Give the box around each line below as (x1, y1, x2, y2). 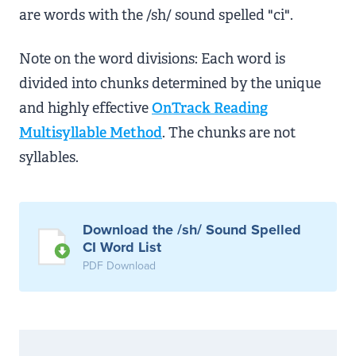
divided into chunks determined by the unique (19, 74, 321, 93)
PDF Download (83, 259, 156, 273)
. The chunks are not (162, 123, 296, 142)
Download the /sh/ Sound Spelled (83, 221, 301, 238)
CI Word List (83, 238, 161, 256)
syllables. (19, 148, 79, 167)
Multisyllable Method (19, 123, 162, 142)
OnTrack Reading (152, 99, 268, 118)
